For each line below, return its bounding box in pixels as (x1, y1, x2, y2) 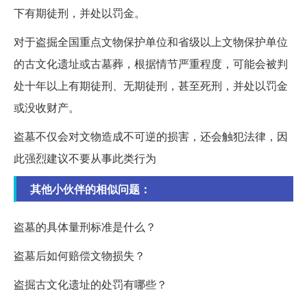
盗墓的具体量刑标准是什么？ (14, 219, 156, 235)
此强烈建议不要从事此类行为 (14, 150, 156, 167)
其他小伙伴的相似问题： (30, 181, 151, 197)
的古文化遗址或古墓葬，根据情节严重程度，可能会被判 (14, 56, 288, 72)
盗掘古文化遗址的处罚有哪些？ (14, 276, 167, 293)
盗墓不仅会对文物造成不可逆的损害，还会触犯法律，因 (14, 128, 288, 145)
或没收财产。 (14, 99, 79, 116)
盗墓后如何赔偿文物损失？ (14, 247, 145, 264)
